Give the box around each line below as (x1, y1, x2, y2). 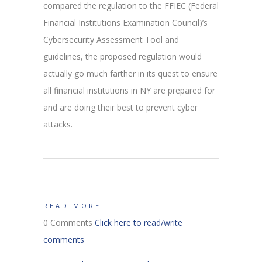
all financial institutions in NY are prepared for (43, 84, 215, 96)
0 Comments (43, 216, 95, 228)
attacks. (43, 118, 73, 130)
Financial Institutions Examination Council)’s (43, 16, 208, 28)
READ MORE (43, 201, 101, 210)
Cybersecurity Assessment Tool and (43, 33, 179, 45)
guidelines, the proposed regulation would (43, 50, 202, 62)
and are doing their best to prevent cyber (43, 101, 198, 113)
